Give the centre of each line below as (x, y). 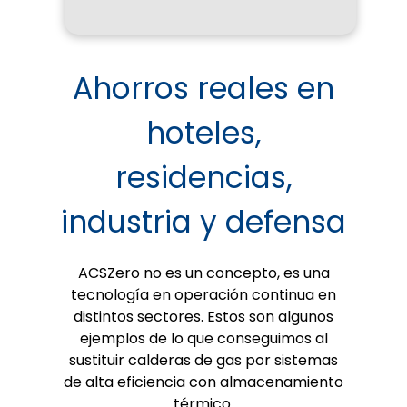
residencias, (203, 177)
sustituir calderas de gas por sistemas (203, 360)
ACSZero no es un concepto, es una (203, 273)
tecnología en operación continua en (203, 294)
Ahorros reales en (203, 88)
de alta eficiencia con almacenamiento (203, 382)
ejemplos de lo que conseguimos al (203, 338)
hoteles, (203, 133)
